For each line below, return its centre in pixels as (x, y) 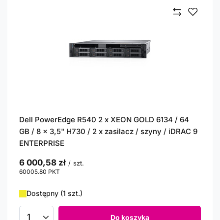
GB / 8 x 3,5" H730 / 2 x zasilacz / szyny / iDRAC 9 (108, 131)
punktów (72, 172)
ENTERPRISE (42, 143)
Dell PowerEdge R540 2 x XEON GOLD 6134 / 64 (104, 120)
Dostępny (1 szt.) (55, 193)
